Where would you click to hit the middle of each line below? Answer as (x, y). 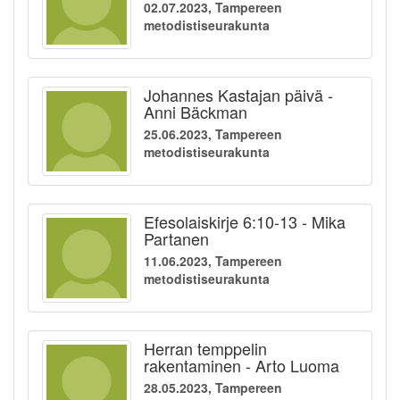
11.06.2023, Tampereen (213, 261)
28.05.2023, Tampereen (213, 388)
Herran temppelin (205, 349)
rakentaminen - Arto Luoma (242, 366)
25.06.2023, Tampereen (213, 134)
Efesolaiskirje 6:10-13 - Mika (245, 222)
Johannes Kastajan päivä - (238, 95)
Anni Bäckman (196, 112)
